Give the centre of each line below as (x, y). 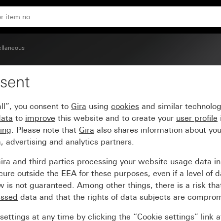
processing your (106, 162)
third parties (52, 162)
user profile (197, 118)
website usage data (175, 162)
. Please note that (45, 130)
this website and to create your (116, 118)
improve (40, 118)
